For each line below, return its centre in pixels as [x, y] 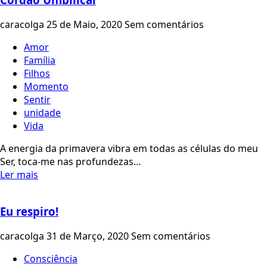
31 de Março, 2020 [89, 236]
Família [40, 60]
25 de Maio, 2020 [86, 24]
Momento [46, 86]
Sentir [37, 99]
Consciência [51, 259]
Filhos [37, 73]
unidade [42, 112]
